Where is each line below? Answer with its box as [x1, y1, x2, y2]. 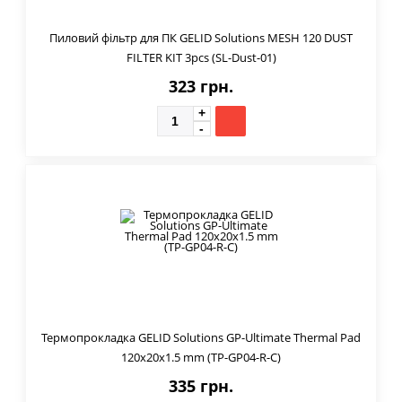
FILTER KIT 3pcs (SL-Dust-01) [126, 48, 276, 66]
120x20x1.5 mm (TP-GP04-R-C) [121, 348, 281, 365]
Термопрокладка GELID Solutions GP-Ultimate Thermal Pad [41, 328, 361, 345]
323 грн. [169, 74, 233, 97]
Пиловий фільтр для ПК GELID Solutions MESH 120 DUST [49, 29, 353, 46]
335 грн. [169, 374, 233, 397]
